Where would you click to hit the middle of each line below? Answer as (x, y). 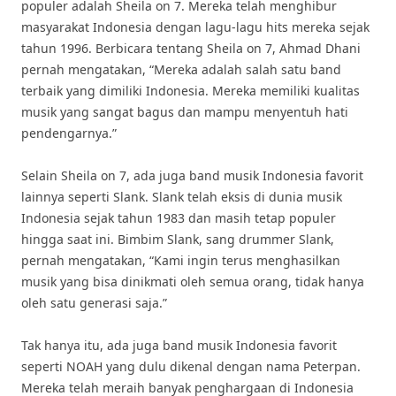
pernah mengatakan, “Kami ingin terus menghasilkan (181, 260)
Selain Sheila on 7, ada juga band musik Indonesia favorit (192, 175)
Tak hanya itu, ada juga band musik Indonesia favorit (179, 345)
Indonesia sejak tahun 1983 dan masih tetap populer (179, 218)
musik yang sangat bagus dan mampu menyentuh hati (185, 112)
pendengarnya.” (69, 133)
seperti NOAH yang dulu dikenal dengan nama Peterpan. (191, 366)
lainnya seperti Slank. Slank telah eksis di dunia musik (182, 197)
